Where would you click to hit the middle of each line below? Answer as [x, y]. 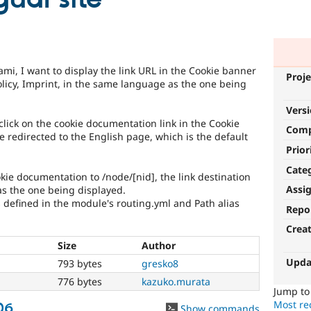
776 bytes [80, 281]
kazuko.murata [176, 281]
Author [159, 245]
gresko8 [160, 263]
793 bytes [80, 263]
